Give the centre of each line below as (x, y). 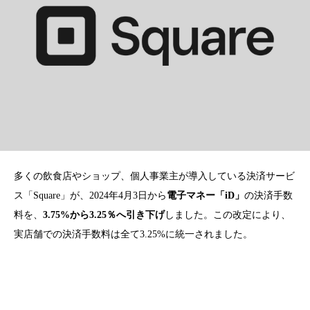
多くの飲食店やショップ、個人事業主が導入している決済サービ (154, 176)
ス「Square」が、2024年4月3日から (90, 195)
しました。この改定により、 (228, 215)
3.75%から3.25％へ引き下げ (104, 215)
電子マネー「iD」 (206, 195)
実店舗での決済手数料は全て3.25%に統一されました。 (133, 234)
